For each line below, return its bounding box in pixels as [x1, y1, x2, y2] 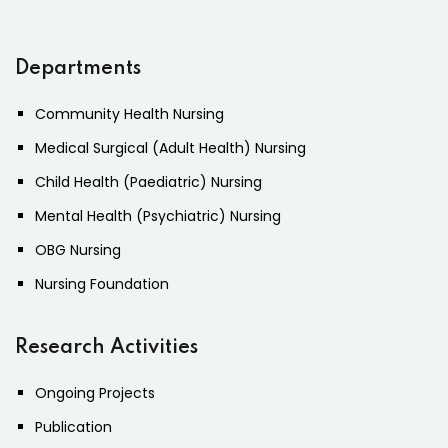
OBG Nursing [35, 240, 121, 261]
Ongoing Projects [35, 383, 155, 404]
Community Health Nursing [35, 104, 224, 125]
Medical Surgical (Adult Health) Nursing [35, 138, 306, 159]
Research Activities [15, 338, 198, 359]
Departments [15, 59, 141, 80]
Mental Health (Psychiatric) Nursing [35, 206, 281, 227]
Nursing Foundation [35, 274, 169, 295]
